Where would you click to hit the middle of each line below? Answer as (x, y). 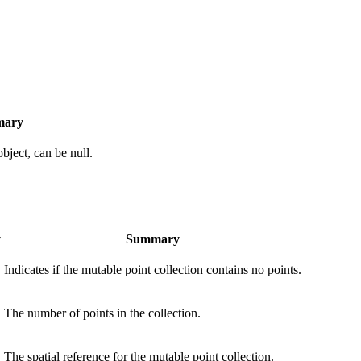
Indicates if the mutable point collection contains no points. (153, 269)
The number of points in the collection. (102, 313)
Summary (153, 239)
